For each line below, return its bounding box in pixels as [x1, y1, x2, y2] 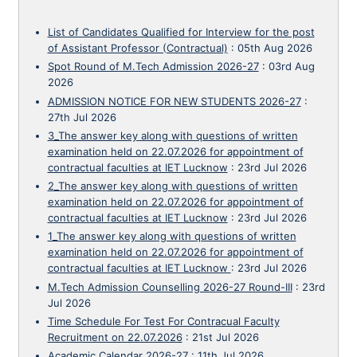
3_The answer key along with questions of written [47, 128, 298, 142]
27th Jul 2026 [47, 110, 116, 124]
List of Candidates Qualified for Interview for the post [47, 25, 315, 38]
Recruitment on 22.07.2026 [47, 330, 182, 343]
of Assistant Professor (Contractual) [47, 41, 228, 54]
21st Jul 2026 [191, 330, 259, 343]
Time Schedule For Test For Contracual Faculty [47, 314, 280, 328]
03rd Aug [268, 60, 315, 73]
